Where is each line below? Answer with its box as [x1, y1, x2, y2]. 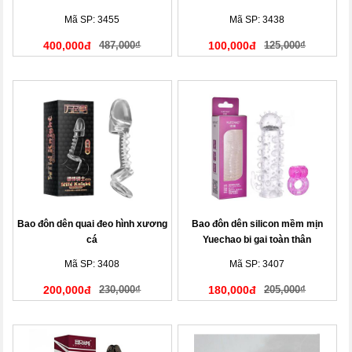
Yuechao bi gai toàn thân [203, 234, 312, 245]
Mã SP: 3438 [229, 14, 285, 25]
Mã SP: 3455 [64, 14, 120, 25]
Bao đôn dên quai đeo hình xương [16, 218, 167, 229]
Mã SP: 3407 [229, 258, 285, 269]
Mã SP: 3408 [64, 258, 120, 269]
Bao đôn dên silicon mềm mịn [191, 218, 323, 229]
